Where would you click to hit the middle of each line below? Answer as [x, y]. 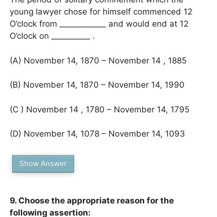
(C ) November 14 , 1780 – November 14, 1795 [100, 109]
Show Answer [43, 163]
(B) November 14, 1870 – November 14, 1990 [97, 85]
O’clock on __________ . [52, 36]
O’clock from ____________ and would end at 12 [99, 24]
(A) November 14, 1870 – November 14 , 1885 [98, 60]
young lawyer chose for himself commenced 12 [101, 12]
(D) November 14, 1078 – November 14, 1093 [97, 134]
